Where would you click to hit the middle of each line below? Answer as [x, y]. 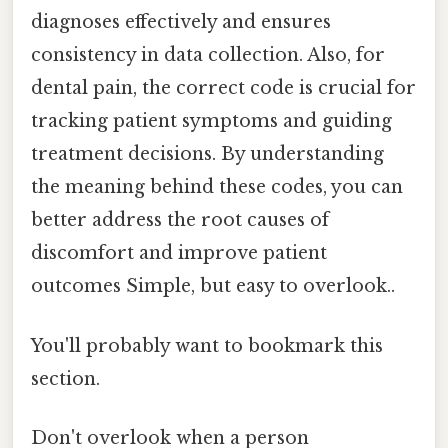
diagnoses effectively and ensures [181, 22]
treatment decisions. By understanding [207, 154]
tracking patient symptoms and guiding [211, 121]
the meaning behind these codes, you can [217, 187]
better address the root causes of [180, 220]
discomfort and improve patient [179, 253]
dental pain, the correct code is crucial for [223, 88]
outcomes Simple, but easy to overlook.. [213, 286]
